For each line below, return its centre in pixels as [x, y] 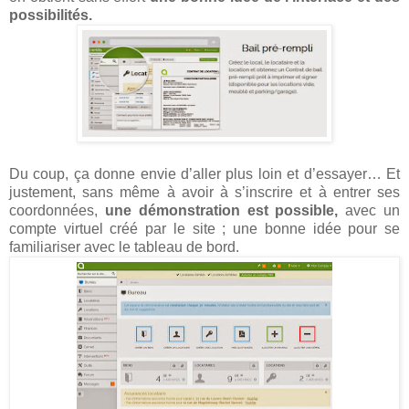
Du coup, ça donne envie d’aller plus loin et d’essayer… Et [204, 173]
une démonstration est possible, [225, 210]
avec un [373, 210]
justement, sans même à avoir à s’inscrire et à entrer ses [204, 192]
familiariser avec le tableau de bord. [124, 246]
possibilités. [52, 15]
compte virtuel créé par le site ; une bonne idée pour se [204, 228]
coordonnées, [57, 210]
